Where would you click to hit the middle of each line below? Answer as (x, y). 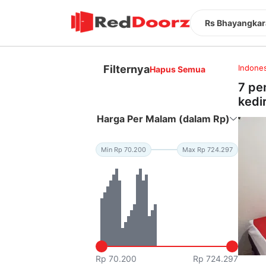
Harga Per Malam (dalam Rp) (164, 118)
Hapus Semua (178, 69)
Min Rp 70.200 (124, 149)
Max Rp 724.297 (208, 149)
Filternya (127, 69)
